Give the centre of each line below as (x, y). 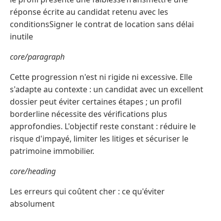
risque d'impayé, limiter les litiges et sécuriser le (99, 139)
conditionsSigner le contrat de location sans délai (102, 24)
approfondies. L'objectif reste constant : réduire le (103, 127)
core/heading (33, 171)
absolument (32, 204)
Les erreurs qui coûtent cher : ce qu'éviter (87, 192)
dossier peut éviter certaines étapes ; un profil (96, 102)
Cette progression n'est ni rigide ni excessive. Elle (101, 77)
